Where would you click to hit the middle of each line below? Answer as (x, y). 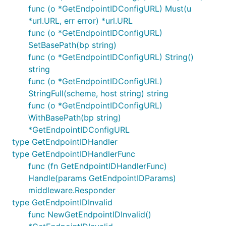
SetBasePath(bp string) (72, 45)
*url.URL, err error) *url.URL (80, 21)
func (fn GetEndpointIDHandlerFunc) (98, 166)
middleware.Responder (72, 190)
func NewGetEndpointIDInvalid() (90, 214)
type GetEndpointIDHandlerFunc (74, 154)
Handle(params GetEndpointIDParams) (102, 178)
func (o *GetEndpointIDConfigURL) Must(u (110, 9)
